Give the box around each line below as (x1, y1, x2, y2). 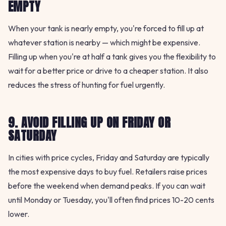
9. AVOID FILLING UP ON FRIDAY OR (8, 114, 171, 132)
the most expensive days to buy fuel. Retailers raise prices (8, 166, 207, 177)
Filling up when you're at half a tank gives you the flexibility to (8, 51, 216, 62)
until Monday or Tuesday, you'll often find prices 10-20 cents (8, 195, 214, 205)
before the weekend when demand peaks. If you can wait (8, 181, 205, 191)
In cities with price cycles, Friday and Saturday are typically (8, 152, 209, 163)
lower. (8, 209, 29, 219)
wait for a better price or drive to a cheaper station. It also (8, 66, 208, 76)
